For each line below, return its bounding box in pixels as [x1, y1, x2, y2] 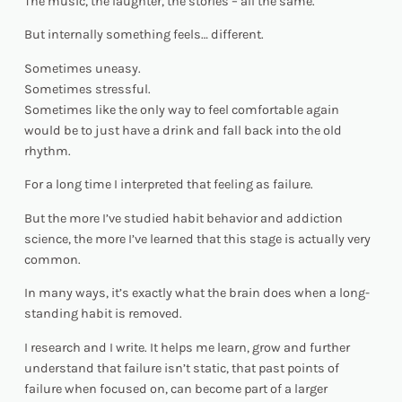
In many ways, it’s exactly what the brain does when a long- [23, 285, 370, 301]
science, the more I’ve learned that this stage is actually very [23, 231, 371, 247]
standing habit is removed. [23, 306, 182, 322]
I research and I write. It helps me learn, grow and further [23, 339, 350, 355]
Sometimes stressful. [23, 81, 151, 97]
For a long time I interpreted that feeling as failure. [23, 177, 313, 193]
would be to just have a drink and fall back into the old [23, 122, 342, 138]
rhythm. [23, 143, 71, 159]
